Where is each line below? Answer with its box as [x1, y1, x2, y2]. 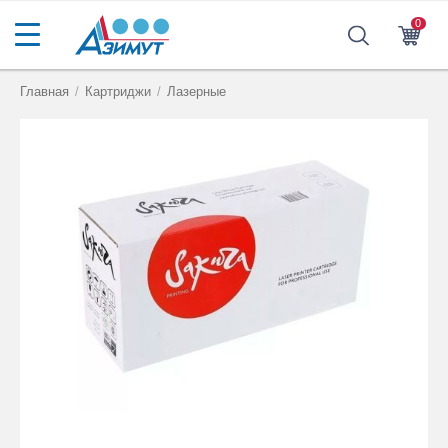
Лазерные [167, 84, 227, 99]
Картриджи [85, 84, 152, 99]
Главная [20, 84, 70, 99]
